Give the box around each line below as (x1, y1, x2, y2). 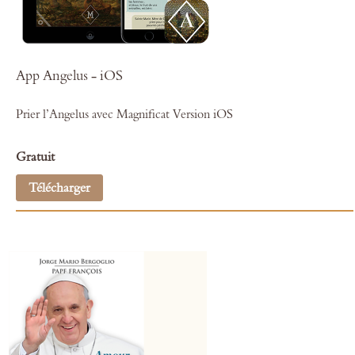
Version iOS (172, 107, 233, 122)
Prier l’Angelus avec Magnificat (15, 107, 170, 122)
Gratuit (15, 149, 55, 165)
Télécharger (28, 180, 90, 196)
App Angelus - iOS (15, 67, 123, 85)
